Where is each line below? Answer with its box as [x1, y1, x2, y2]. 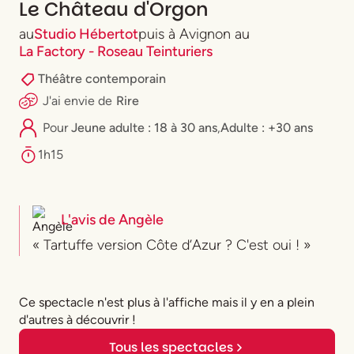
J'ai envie [43, 92, 98, 108]
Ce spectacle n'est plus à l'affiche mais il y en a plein [19, 294, 314, 310]
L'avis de [61, 210, 119, 228]
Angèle [119, 210, 164, 228]
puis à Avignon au [138, 24, 250, 43]
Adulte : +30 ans [220, 119, 313, 135]
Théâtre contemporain [38, 70, 166, 86]
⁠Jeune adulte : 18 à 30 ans [71, 119, 217, 135]
